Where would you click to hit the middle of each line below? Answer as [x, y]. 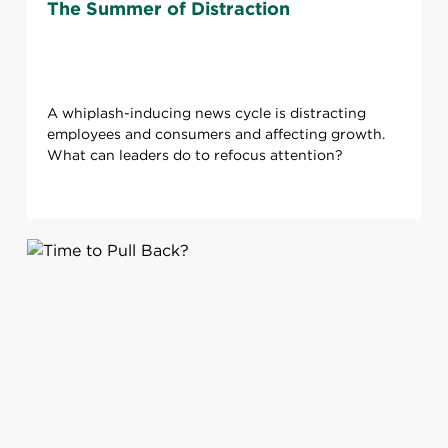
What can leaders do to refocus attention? [194, 155]
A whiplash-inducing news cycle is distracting [206, 113]
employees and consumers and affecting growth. [215, 134]
